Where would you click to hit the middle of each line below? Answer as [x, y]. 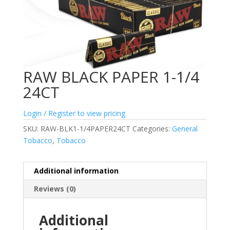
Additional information [76, 170]
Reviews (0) [55, 188]
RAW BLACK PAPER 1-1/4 [111, 76]
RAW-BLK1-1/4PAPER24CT [85, 128]
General [185, 128]
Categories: [152, 128]
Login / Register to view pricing [74, 113]
